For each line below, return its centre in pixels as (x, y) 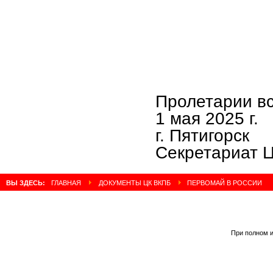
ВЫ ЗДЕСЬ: (27, 183)
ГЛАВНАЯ (66, 183)
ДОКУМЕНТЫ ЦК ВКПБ (135, 183)
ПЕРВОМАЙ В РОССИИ (224, 183)
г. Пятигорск (202, 135)
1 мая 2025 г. (207, 118)
